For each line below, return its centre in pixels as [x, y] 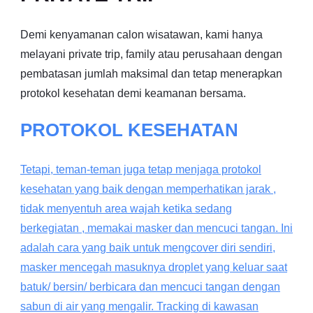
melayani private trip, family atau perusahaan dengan [151, 54]
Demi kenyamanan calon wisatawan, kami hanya [141, 34]
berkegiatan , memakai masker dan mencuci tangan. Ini [156, 228]
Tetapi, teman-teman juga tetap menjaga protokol [141, 169]
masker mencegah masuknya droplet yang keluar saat [154, 267]
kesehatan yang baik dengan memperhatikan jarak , [148, 189]
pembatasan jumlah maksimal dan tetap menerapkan [151, 73]
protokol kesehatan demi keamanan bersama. [133, 93]
